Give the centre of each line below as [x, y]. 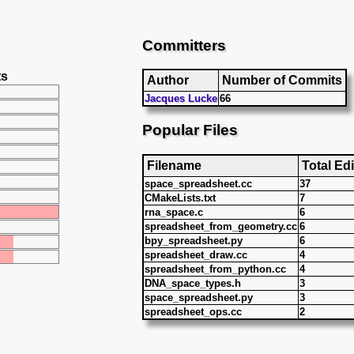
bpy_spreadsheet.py [194, 240]
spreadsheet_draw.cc [196, 254]
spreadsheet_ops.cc [193, 311]
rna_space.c [174, 212]
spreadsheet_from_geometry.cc [221, 226]
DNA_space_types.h [193, 283]
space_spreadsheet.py [199, 297]
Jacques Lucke [181, 99]
